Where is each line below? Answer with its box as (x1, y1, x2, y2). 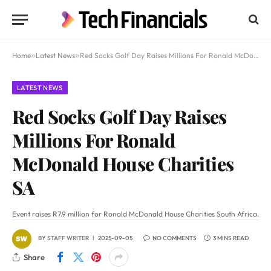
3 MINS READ (213, 234, 249, 243)
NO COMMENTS (152, 234, 197, 243)
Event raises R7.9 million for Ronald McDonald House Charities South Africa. (12, 209, 259, 218)
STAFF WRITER (47, 234, 89, 243)
